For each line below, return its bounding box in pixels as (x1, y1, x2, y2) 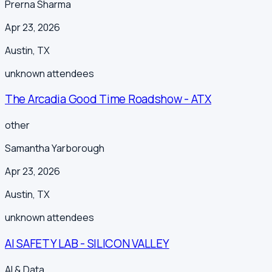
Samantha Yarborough (5, 141, 104, 155)
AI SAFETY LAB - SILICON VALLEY (5, 235, 169, 251)
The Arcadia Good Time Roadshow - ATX (5, 91, 211, 107)
